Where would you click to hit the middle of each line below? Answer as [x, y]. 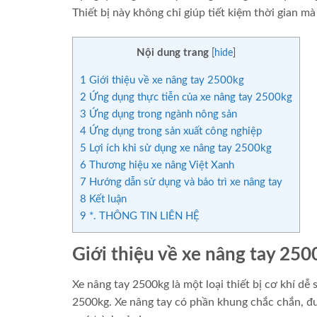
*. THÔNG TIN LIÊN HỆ [143, 217]
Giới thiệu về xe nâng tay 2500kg [165, 81]
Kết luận [106, 200]
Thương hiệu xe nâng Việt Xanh [160, 166]
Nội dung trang [173, 53]
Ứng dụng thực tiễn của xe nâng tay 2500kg [189, 98]
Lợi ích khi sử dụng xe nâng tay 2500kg [179, 149]
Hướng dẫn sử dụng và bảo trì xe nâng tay [184, 183]
